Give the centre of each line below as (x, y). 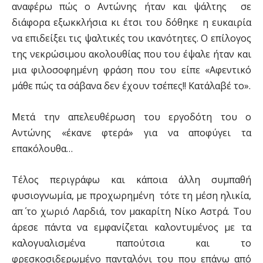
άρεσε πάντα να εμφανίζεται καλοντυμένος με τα (131, 227)
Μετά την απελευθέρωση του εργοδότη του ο (131, 117)
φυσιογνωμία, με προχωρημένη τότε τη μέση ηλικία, (131, 195)
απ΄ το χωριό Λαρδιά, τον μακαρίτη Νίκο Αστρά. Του (131, 211)
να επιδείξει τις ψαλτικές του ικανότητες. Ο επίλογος (131, 38)
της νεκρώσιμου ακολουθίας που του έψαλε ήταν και (131, 54)
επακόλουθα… (42, 149)
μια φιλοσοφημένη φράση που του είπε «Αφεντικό (131, 70)
